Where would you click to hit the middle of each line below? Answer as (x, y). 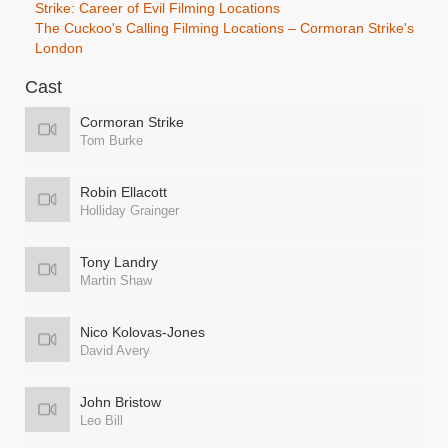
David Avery (115, 350)
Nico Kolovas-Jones (142, 332)
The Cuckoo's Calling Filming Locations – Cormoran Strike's (224, 28)
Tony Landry (119, 262)
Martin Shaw (116, 280)
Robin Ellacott (123, 192)
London (59, 48)
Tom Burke (111, 140)
